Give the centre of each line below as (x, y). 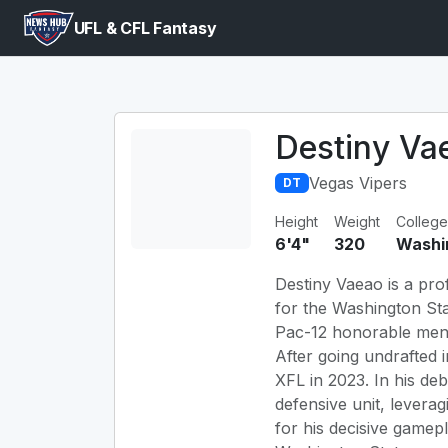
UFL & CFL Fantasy (145, 28)
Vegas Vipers (357, 183)
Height (296, 221)
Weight (357, 221)
